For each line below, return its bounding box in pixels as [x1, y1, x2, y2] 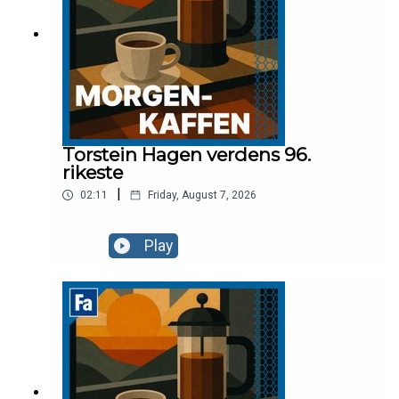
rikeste [62, 161, 123, 184]
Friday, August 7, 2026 [148, 189, 256, 202]
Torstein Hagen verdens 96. [62, 143, 311, 167]
